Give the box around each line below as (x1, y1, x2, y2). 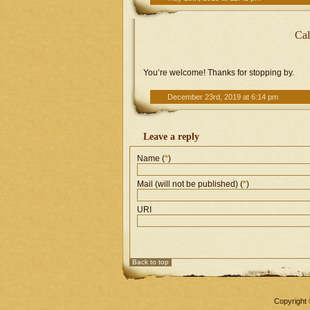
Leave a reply (143, 131, 199, 142)
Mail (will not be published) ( (137, 179, 243, 189)
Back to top (132, 258, 169, 266)
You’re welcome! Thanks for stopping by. (143, 68, 294, 77)
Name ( (137, 154, 165, 163)
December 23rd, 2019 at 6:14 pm (167, 93, 278, 101)
